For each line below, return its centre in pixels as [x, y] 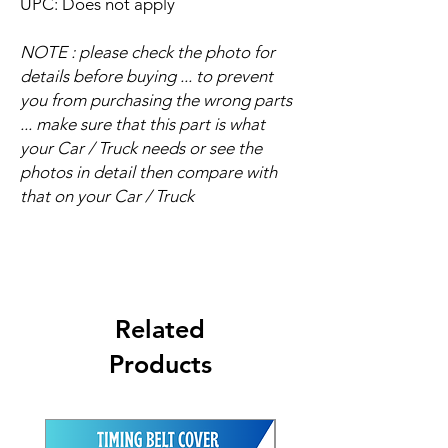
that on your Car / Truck [107, 195]
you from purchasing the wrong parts [156, 99]
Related [160, 328]
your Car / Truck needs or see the [141, 147]
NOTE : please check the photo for [147, 51]
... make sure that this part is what [142, 123]
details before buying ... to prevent [146, 75]
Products [160, 363]
